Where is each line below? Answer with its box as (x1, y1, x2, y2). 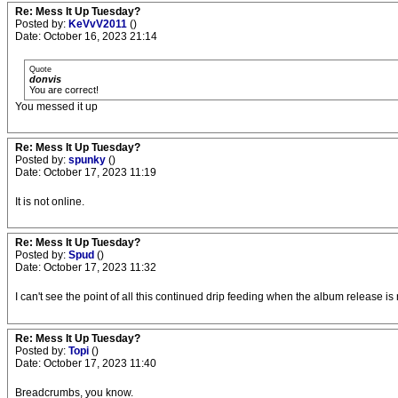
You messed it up (15, 100, 98, 113)
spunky (68, 154, 108, 166)
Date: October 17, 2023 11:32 (15, 261, 156, 274)
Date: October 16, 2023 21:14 (15, 30, 157, 43)
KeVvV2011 (68, 18, 130, 30)
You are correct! (29, 84, 99, 95)
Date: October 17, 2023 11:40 (15, 357, 156, 370)
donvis (29, 74, 61, 84)
